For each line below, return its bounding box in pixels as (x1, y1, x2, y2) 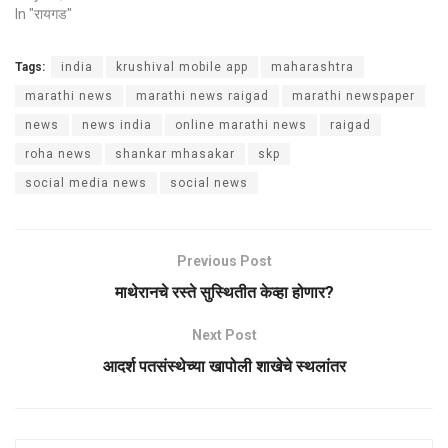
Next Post (191, 326, 257, 343)
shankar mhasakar (115, 146, 235, 161)
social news (170, 175, 248, 190)
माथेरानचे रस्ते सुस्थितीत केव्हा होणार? (114, 282, 334, 302)
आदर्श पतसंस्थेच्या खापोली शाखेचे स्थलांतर (102, 356, 346, 376)
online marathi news (175, 117, 307, 132)
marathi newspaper (292, 88, 415, 103)
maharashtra (271, 59, 354, 74)
